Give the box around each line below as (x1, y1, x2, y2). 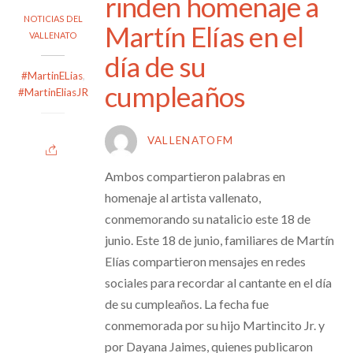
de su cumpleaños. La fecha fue (104, 295, 269, 311)
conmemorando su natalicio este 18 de (104, 210, 310, 226)
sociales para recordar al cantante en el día (104, 274, 332, 290)
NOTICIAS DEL (23, 13, 83, 24)
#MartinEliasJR (17, 86, 88, 99)
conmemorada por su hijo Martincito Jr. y (104, 317, 325, 333)
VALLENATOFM (147, 134, 234, 147)
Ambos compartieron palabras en (104, 168, 285, 184)
